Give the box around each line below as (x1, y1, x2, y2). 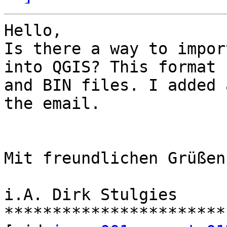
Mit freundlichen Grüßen (4, 149, 225, 168)
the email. (4, 94, 100, 113)
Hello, (4, 21, 62, 40)
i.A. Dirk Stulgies (4, 185, 177, 204)
